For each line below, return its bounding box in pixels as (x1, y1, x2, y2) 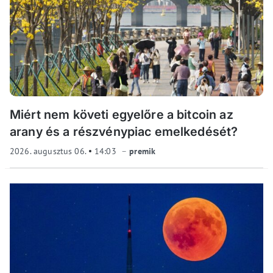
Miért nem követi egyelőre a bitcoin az (10, 107, 233, 122)
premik (129, 146, 156, 157)
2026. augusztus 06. (10, 146, 88, 157)
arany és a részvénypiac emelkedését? (10, 124, 238, 140)
